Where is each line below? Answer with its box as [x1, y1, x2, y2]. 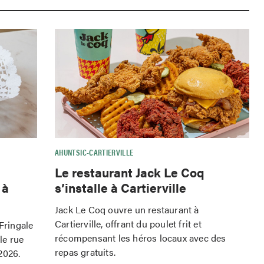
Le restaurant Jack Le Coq [55, 163, 204, 181]
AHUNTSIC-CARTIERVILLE [55, 146, 134, 159]
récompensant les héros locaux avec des [55, 230, 226, 245]
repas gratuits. [55, 245, 115, 259]
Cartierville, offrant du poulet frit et [55, 216, 202, 230]
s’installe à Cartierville [55, 179, 186, 196]
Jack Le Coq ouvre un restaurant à [55, 202, 199, 216]
